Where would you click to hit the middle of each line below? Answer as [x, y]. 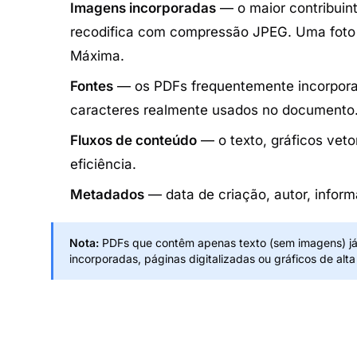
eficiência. [103, 164]
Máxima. [97, 56]
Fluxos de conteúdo [133, 140]
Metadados [107, 194]
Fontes [92, 86]
